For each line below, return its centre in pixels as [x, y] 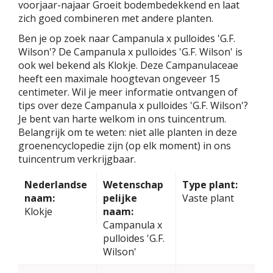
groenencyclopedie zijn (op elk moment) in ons [125, 145]
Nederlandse [56, 184]
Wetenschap [133, 184]
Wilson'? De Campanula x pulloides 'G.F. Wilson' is [130, 51]
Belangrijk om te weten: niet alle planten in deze [128, 132]
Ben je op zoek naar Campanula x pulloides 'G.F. [127, 38]
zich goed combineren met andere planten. [116, 18]
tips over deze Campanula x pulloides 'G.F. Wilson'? [133, 105]
